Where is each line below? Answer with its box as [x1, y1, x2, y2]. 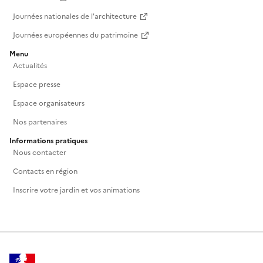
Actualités [13, 60, 47, 72]
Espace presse [13, 79, 60, 90]
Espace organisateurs [13, 98, 85, 109]
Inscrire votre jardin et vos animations [13, 185, 140, 196]
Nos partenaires [13, 117, 67, 128]
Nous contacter [13, 147, 66, 159]
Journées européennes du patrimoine [13, 30, 138, 41]
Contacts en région [13, 166, 77, 177]
